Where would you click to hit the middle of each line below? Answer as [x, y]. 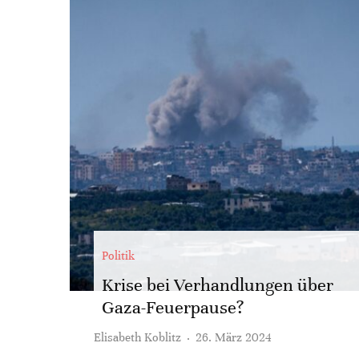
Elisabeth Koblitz [137, 337]
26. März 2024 [234, 337]
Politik [118, 256]
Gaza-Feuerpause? [173, 307]
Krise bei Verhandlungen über [218, 285]
